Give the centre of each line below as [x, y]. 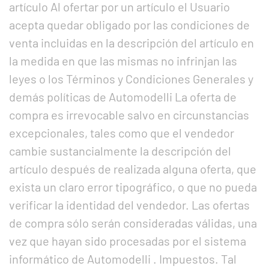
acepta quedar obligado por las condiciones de [129, 25]
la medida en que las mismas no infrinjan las [123, 61]
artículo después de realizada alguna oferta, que [133, 169]
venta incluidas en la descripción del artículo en [131, 43]
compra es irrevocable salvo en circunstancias [129, 115]
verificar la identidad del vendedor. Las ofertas [129, 205]
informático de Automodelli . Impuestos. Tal [123, 259]
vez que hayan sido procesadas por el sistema [128, 241]
